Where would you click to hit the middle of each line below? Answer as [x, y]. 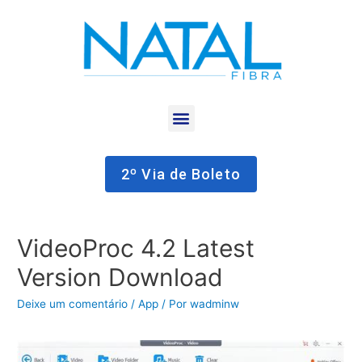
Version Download [120, 277]
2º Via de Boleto [181, 174]
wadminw [215, 303]
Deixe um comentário [73, 303]
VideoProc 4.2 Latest [136, 248]
